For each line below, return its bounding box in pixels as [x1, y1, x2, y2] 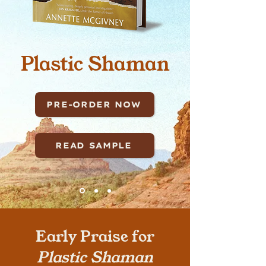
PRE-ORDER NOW [46, 99, 141, 110]
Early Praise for [36, 226, 154, 247]
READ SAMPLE [55, 140, 132, 151]
